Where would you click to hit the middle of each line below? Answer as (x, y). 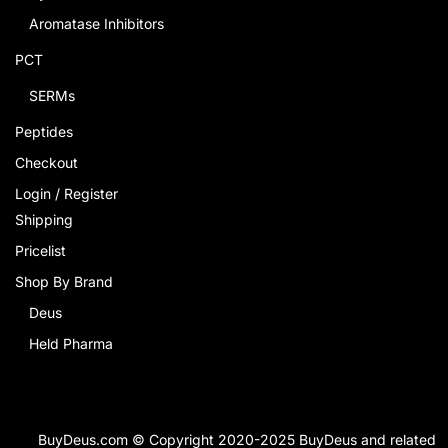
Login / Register (66, 194)
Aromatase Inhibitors (96, 24)
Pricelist (40, 251)
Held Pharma (71, 344)
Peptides (44, 132)
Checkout (46, 163)
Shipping (44, 220)
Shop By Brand (64, 282)
